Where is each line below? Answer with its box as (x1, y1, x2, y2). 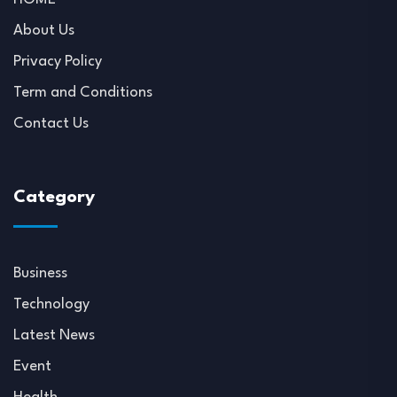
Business (13, 266, 67, 281)
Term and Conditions (13, 85, 152, 100)
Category (13, 189, 95, 206)
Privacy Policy (13, 54, 102, 69)
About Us (13, 23, 74, 38)
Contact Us (13, 116, 89, 131)
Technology (13, 297, 90, 312)
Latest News (13, 328, 95, 343)
